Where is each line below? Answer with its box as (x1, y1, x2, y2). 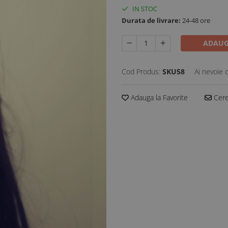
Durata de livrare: (122, 16, 181, 25)
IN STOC (131, 4, 157, 13)
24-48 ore (181, 16, 210, 25)
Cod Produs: (122, 67, 160, 76)
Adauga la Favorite (129, 93, 188, 102)
